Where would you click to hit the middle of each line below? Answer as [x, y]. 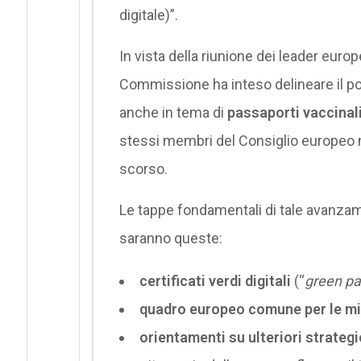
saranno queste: [170, 238]
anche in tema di [173, 112]
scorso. [143, 168]
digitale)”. [148, 15]
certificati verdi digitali [215, 280]
